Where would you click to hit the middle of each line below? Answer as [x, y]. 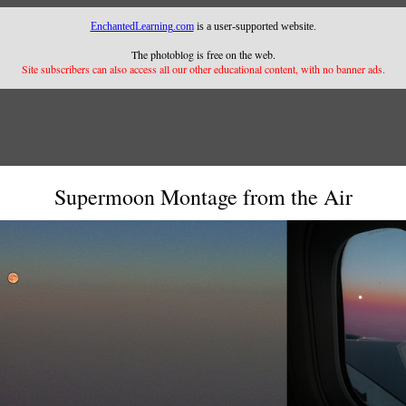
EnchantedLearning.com [142, 26]
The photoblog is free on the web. [203, 54]
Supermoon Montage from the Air [203, 197]
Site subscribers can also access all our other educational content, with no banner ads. [203, 69]
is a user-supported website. [255, 26]
